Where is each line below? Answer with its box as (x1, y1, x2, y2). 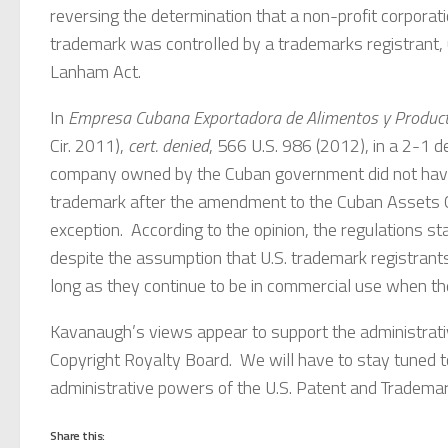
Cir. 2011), (50, 131, 128, 159)
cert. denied (128, 131, 209, 159)
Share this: (50, 425, 105, 445)
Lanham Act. (50, 57, 141, 85)
